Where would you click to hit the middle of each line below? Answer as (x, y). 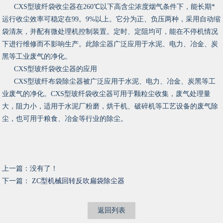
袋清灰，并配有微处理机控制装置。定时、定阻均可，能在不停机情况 (110, 32)
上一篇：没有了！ (30, 169)
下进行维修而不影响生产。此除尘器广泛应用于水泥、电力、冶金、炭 (110, 44)
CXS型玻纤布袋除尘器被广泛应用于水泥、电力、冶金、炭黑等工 (115, 82)
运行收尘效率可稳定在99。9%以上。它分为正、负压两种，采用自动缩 (111, 19)
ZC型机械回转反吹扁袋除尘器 (78, 181)
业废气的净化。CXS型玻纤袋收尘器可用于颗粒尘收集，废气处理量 (107, 94)
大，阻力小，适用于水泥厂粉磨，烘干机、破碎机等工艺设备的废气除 (110, 107)
